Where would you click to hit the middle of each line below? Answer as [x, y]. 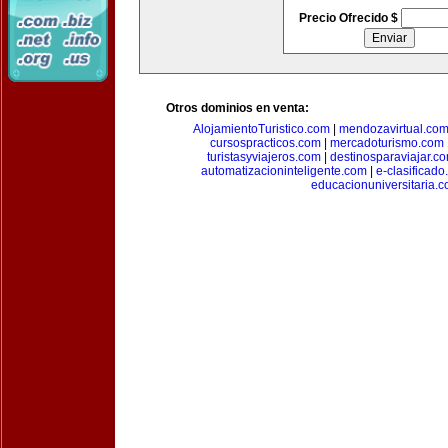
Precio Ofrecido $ [349, 18]
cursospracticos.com [265, 143]
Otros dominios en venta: [237, 108]
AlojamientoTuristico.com [261, 129]
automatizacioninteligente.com [283, 171]
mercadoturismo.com [386, 143]
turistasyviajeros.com [264, 157]
